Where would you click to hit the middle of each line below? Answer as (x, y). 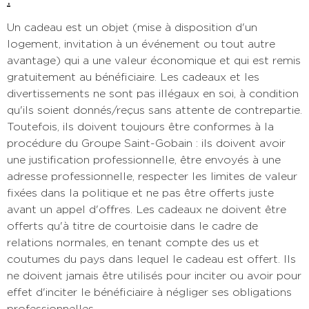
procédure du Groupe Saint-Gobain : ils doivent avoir (146, 143)
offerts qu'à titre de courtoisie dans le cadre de (132, 226)
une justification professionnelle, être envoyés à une (144, 159)
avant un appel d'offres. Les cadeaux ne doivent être (147, 209)
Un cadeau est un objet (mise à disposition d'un (132, 27)
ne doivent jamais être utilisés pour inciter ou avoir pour (154, 275)
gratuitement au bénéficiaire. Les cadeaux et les (133, 77)
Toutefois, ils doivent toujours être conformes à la (140, 126)
